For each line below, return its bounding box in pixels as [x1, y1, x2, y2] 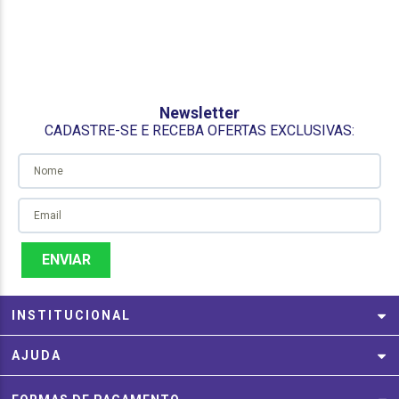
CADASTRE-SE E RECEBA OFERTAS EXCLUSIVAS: [45, 122, 354, 140]
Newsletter [159, 104, 240, 123]
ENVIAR [41, 250, 91, 268]
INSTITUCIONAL [12, 307, 132, 322]
